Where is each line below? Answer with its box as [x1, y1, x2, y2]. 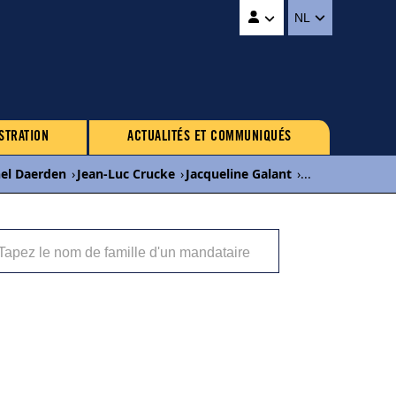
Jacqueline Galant [186, 165, 292, 182]
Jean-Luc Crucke [77, 165, 175, 182]
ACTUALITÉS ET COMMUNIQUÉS [127, 130, 292, 144]
